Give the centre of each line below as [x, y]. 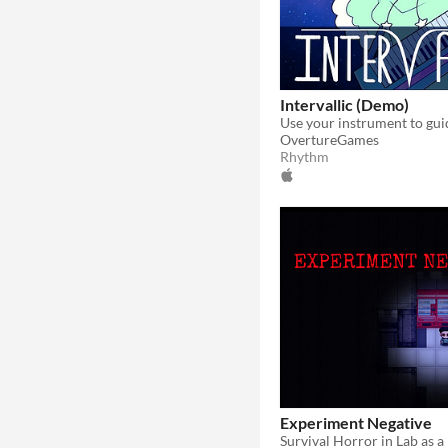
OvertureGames [329, 139]
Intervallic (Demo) [344, 104]
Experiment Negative [356, 422]
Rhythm [304, 156]
